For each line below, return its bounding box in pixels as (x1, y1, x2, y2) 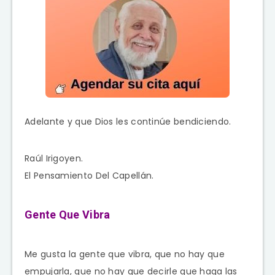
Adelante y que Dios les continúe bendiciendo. (25, 115, 231, 128)
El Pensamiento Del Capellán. (25, 169, 154, 182)
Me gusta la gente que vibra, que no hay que (25, 247, 225, 260)
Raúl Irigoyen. (25, 152, 83, 165)
